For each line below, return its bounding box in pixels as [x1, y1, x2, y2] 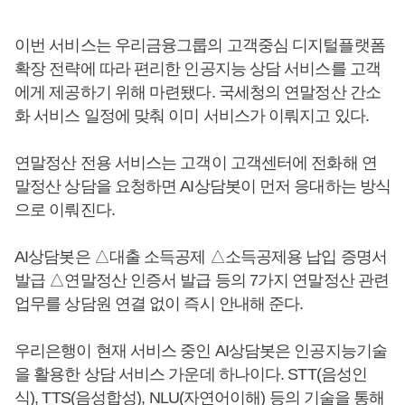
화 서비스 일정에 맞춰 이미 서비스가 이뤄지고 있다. [14, 107, 369, 125]
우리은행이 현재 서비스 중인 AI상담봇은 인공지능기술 [14, 342, 387, 360]
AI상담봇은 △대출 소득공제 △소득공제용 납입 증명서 [14, 248, 387, 266]
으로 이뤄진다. [14, 201, 115, 219]
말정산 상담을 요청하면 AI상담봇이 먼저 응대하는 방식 [14, 177, 391, 195]
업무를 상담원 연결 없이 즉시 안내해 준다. [14, 295, 304, 313]
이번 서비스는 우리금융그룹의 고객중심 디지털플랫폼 [14, 36, 385, 54]
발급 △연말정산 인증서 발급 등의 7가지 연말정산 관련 [14, 271, 390, 289]
